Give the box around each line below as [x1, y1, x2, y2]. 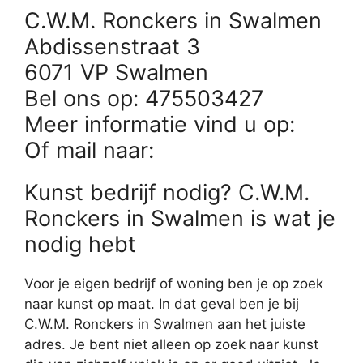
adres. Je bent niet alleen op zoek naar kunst [24, 335, 318, 352]
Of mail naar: [24, 136, 160, 164]
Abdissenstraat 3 [24, 32, 200, 60]
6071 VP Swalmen [24, 58, 208, 86]
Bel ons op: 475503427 [24, 84, 263, 112]
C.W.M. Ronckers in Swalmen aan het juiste [24, 315, 305, 332]
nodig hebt [24, 230, 136, 258]
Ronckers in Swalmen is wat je [24, 204, 335, 232]
